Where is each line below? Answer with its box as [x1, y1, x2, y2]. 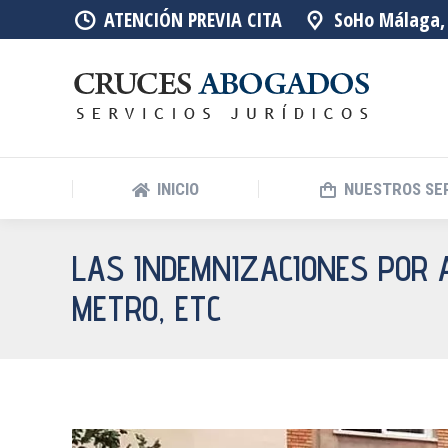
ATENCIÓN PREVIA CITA [104, 5, 283, 33]
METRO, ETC [72, 288, 221, 329]
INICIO [157, 179, 200, 199]
